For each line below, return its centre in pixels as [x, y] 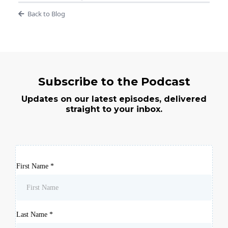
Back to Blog [46, 14]
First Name [33, 166]
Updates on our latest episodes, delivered [114, 99]
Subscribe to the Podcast [114, 82]
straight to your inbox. [114, 109]
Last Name [33, 215]
